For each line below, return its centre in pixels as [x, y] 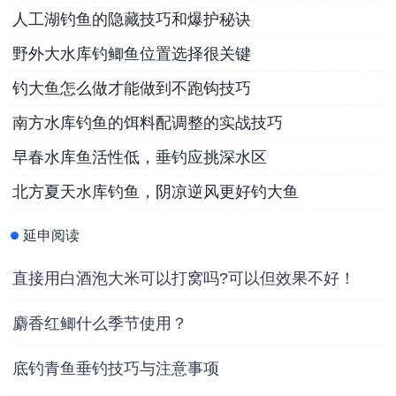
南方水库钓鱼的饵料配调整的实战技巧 [148, 122]
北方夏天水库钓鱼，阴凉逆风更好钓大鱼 [156, 191]
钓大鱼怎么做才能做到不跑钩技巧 [132, 88]
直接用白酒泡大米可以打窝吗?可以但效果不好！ [184, 278]
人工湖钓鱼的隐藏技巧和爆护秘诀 [132, 19]
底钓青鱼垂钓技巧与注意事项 [116, 368]
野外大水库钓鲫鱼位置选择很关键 [132, 53]
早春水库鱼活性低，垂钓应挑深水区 [140, 157]
